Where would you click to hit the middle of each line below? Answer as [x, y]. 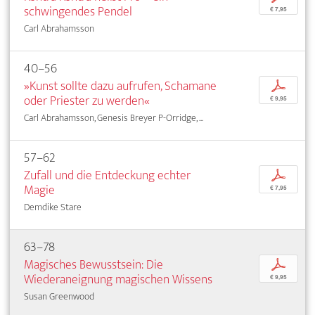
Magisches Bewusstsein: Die [94, 264]
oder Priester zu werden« [87, 101]
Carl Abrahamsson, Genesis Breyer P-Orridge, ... [114, 117]
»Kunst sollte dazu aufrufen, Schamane [120, 86]
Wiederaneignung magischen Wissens [118, 279]
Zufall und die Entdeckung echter [107, 175]
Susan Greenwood [59, 296]
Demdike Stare [53, 207]
